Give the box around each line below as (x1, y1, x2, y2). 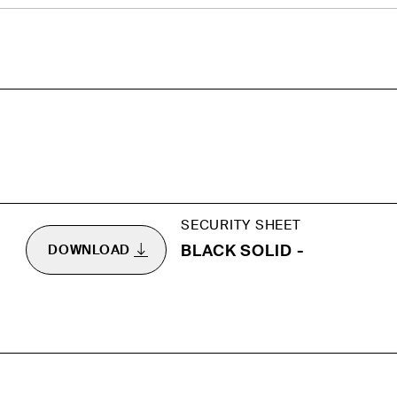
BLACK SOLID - (181, 240, 305, 262)
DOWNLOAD (48, 241, 130, 260)
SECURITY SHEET (181, 216, 301, 235)
